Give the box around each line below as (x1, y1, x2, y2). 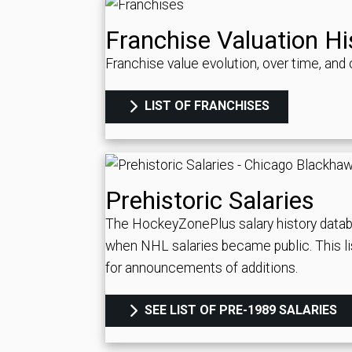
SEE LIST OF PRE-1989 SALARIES (141, 302, 338, 317)
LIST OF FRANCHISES (141, 98, 270, 114)
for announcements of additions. (105, 259, 298, 276)
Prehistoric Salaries (105, 185, 314, 215)
